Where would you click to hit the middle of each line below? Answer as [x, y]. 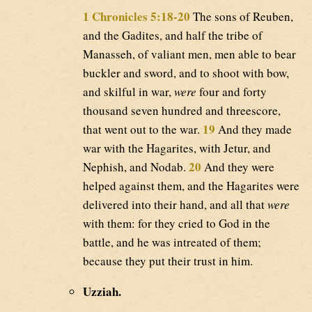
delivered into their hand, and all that [175, 204]
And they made [253, 129]
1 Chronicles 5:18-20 [136, 16]
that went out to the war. [143, 129]
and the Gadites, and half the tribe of [173, 35]
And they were [238, 166]
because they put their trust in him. [168, 260]
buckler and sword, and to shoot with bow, [186, 72]
